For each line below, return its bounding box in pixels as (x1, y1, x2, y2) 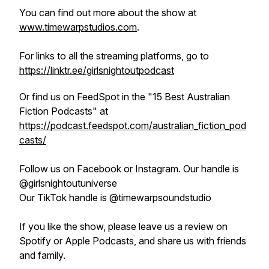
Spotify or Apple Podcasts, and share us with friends (19, 235, 246, 247)
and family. (19, 249, 65, 261)
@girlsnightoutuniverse (19, 177, 119, 189)
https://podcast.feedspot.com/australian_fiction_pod (19, 119, 246, 131)
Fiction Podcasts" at (19, 105, 108, 117)
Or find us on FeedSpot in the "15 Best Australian (19, 91, 230, 103)
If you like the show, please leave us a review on (19, 220, 228, 232)
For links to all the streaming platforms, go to (19, 50, 209, 62)
